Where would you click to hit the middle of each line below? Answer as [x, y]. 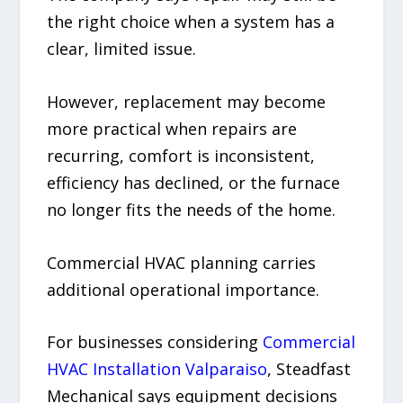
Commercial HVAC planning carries [182, 262]
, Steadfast [309, 369]
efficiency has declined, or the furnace [194, 182]
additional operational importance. [184, 289]
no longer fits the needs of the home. [192, 209]
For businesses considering [155, 342]
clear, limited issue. [122, 48]
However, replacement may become [187, 101]
